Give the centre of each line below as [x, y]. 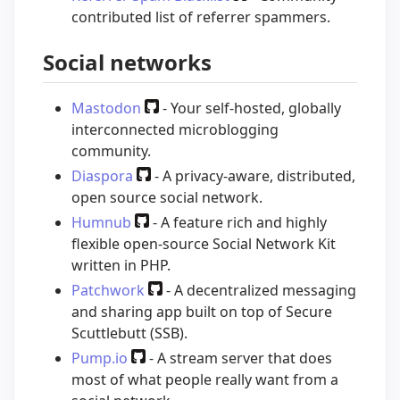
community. [111, 151]
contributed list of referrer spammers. [201, 17]
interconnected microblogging [175, 130]
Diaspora [102, 176]
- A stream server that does [239, 358]
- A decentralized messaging [259, 291]
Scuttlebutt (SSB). [129, 333]
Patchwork [108, 291]
